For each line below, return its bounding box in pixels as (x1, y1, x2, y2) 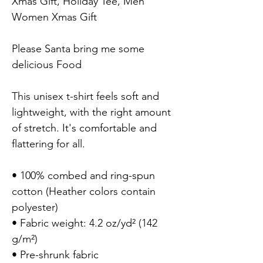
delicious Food (12, 58, 82, 71)
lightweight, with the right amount (12, 105, 171, 119)
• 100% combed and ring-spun (12, 168, 155, 182)
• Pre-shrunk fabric (12, 248, 99, 261)
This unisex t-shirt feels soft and (12, 89, 159, 103)
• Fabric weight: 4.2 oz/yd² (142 (12, 216, 157, 230)
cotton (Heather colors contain (12, 184, 156, 198)
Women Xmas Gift (12, 10, 97, 23)
